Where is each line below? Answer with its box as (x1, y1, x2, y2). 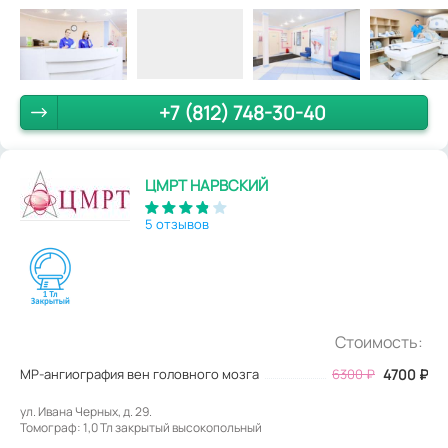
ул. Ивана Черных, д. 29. (20, 403, 152, 421)
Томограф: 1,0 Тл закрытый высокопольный (20, 419, 262, 437)
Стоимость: (335, 331, 423, 354)
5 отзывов (145, 215, 209, 234)
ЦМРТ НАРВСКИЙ (145, 175, 268, 197)
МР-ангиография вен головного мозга (20, 365, 259, 384)
